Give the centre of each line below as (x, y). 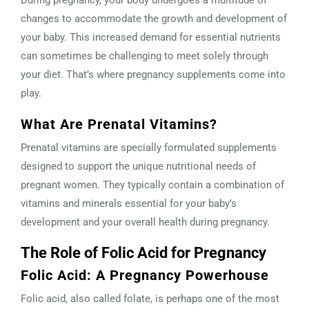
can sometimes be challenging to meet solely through (144, 56)
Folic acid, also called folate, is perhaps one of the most (150, 298)
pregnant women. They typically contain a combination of (152, 185)
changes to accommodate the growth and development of (154, 18)
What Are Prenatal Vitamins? (119, 124)
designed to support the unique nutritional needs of (138, 166)
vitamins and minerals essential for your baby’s (129, 203)
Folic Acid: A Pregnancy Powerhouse (145, 275)
